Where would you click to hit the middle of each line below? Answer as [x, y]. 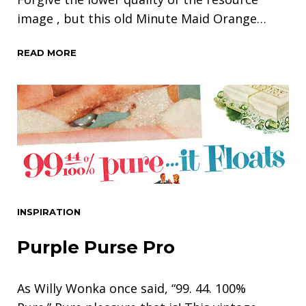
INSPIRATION [49, 212]
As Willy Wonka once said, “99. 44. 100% [131, 289]
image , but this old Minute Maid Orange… [142, 18]
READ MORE [47, 52]
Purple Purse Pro [96, 248]
